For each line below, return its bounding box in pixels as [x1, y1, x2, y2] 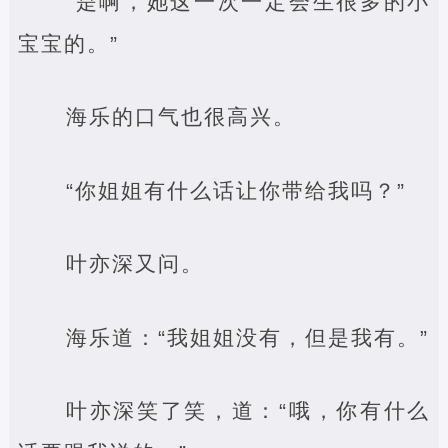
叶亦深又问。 [65, 252, 204, 275]
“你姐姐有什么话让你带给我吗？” [65, 178, 406, 202]
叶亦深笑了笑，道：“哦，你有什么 [65, 399, 431, 422]
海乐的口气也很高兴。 [65, 105, 296, 128]
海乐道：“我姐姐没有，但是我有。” [65, 325, 429, 349]
